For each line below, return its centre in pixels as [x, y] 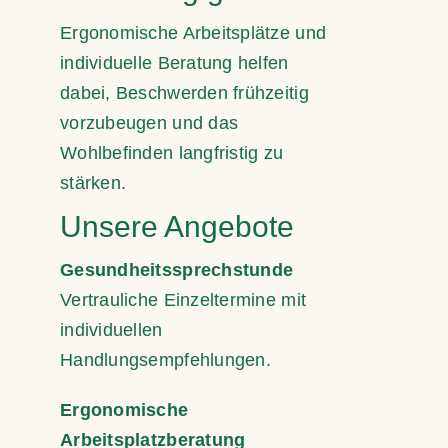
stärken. [93, 182]
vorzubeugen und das [149, 122]
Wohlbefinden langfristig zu [172, 152]
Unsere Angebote [177, 226]
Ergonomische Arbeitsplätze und [193, 32]
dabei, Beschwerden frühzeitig [184, 92]
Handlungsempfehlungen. [165, 359]
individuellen [111, 329]
